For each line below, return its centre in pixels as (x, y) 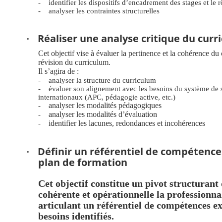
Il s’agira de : (58, 71)
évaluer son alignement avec (93, 89)
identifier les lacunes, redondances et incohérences (127, 123)
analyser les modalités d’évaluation (103, 114)
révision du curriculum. (74, 62)
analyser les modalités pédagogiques (105, 106)
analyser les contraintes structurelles (104, 11)
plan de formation (83, 163)
